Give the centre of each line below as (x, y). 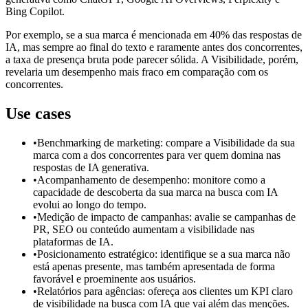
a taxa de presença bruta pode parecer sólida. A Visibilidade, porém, (152, 60)
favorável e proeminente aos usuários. (114, 278)
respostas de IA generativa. (91, 167)
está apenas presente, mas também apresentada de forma (154, 266)
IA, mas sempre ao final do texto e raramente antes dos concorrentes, (154, 47)
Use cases (38, 113)
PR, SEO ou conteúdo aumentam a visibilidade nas (144, 229)
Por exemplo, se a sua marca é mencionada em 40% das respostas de (154, 35)
